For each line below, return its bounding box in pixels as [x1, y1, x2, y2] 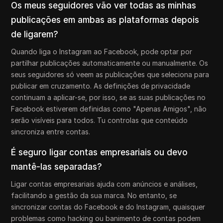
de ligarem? [11, 29, 59, 39]
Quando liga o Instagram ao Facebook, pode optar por [11, 47, 193, 56]
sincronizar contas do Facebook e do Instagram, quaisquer [11, 202, 206, 211]
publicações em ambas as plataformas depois [11, 14, 200, 25]
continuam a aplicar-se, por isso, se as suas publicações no [11, 93, 206, 102]
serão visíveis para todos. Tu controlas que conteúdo [11, 115, 188, 124]
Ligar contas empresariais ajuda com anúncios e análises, [11, 179, 198, 188]
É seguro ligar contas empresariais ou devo [11, 147, 188, 157]
